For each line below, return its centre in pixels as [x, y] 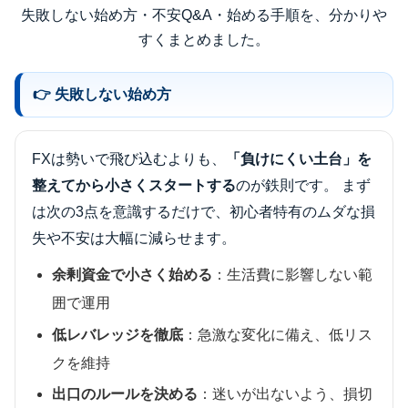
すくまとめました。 [204, 40]
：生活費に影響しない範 [293, 275]
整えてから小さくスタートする [134, 186]
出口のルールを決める [125, 393]
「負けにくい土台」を [299, 159]
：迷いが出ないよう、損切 [286, 393]
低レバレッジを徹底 [118, 334]
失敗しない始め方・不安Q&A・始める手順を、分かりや [204, 15]
